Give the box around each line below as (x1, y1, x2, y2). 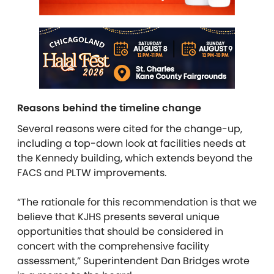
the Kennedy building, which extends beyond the (17, 151, 253, 166)
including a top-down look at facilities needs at (17, 136, 246, 151)
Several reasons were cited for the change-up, (17, 122, 242, 136)
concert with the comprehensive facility (17, 239, 209, 254)
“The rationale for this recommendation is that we (17, 195, 257, 210)
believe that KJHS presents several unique (17, 210, 220, 224)
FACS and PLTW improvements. (17, 166, 166, 180)
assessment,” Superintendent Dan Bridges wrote (17, 254, 250, 268)
